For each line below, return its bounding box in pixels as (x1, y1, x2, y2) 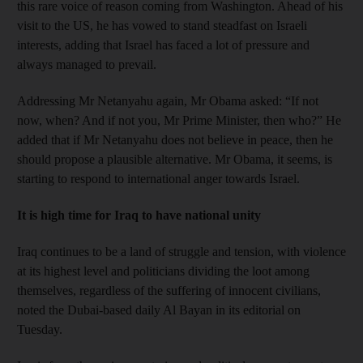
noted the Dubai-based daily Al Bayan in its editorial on (17, 303, 301, 317)
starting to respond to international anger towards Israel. (17, 172, 300, 186)
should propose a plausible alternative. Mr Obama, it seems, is (17, 152, 332, 166)
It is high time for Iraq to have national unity (17, 208, 261, 222)
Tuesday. (17, 322, 62, 336)
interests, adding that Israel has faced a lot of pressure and (17, 38, 310, 52)
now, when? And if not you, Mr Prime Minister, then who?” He (17, 113, 341, 127)
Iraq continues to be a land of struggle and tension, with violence (17, 245, 346, 258)
